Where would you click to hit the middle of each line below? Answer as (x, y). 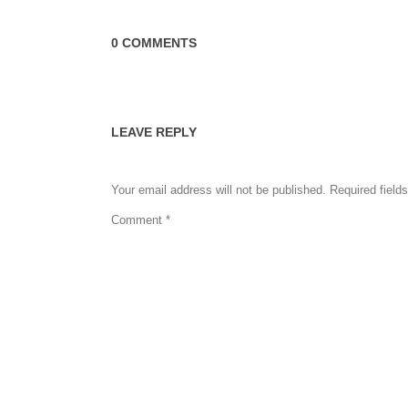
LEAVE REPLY (154, 132)
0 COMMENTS (154, 43)
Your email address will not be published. (219, 190)
